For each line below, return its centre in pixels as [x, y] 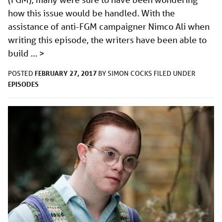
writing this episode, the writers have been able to [107, 40]
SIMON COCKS [131, 74]
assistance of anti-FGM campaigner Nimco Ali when [109, 27]
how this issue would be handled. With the [91, 13]
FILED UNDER [174, 74]
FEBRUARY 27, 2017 [66, 73]
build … [24, 53]
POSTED [21, 74]
